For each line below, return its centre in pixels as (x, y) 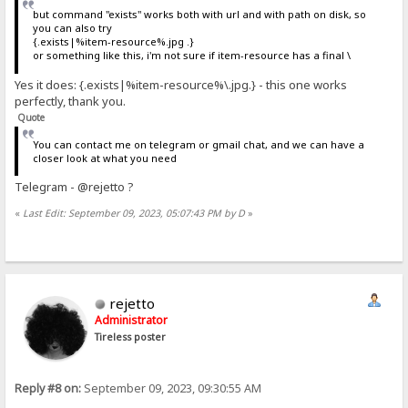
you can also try (72, 28)
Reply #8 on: (48, 389)
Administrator (132, 321)
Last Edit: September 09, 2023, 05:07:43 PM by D (134, 213)
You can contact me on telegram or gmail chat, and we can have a (198, 144)
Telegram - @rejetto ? (75, 187)
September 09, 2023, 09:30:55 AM (172, 389)
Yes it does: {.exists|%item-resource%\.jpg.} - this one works (181, 84)
